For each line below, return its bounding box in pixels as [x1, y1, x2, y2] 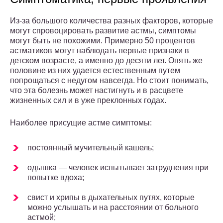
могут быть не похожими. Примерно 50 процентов [10, 36, 195, 45]
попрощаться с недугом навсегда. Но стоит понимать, [10, 76, 209, 85]
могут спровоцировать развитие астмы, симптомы [10, 26, 196, 35]
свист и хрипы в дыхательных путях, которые [27, 193, 195, 202]
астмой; [27, 213, 56, 222]
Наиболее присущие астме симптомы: [10, 118, 152, 127]
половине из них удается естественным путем [10, 66, 180, 75]
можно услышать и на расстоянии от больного [27, 203, 199, 212]
